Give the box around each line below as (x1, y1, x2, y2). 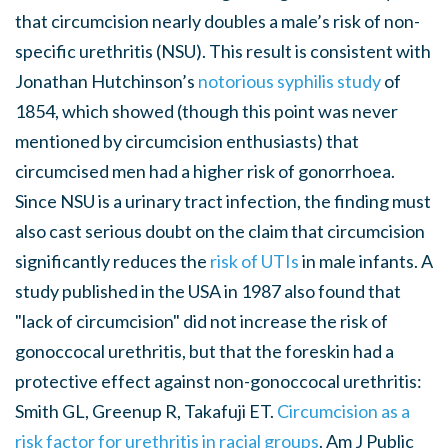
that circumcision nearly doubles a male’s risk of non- (15, 10, 420, 32)
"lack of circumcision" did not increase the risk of (15, 310, 388, 332)
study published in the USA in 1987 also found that (15, 280, 401, 302)
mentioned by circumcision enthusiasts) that (15, 130, 359, 152)
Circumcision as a (277, 400, 410, 422)
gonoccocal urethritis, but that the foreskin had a (15, 340, 394, 362)
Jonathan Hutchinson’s (15, 70, 195, 92)
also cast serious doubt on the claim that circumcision (15, 220, 425, 242)
